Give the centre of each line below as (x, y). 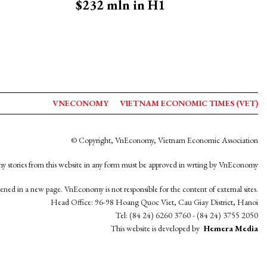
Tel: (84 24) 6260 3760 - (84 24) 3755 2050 (187, 215)
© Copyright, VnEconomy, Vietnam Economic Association (164, 140)
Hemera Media (231, 228)
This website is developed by (156, 228)
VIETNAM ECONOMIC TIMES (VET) (189, 103)
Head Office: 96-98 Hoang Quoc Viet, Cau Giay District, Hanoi (154, 202)
